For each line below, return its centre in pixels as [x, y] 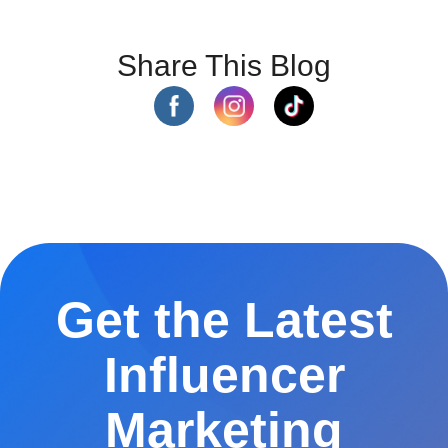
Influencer [224, 374]
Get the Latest [224, 319]
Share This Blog [224, 65]
